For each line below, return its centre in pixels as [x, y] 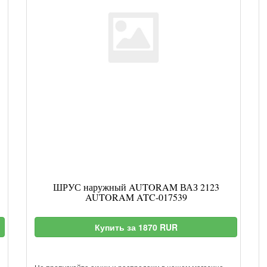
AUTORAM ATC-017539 [136, 197]
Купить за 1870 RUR [136, 227]
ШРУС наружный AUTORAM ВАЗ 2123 [136, 187]
